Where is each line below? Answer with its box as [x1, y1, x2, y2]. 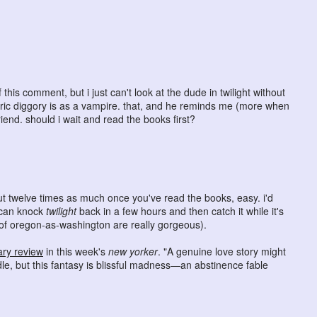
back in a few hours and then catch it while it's [76, 204, 284, 219]
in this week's [43, 244, 108, 259]
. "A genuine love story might [158, 244, 286, 259]
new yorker [108, 244, 158, 259]
